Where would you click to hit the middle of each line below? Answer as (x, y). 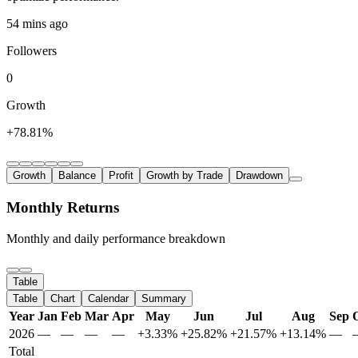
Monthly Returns (63, 207)
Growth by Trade (185, 176)
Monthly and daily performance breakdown (116, 238)
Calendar (108, 298)
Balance (77, 176)
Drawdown (259, 176)
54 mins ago (37, 24)
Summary (164, 298)
